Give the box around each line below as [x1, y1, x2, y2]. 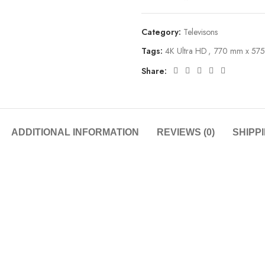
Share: [141, 65, 167, 77]
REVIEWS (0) [156, 127, 215, 138]
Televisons [183, 26, 218, 38]
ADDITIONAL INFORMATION [11, 127, 139, 138]
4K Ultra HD [165, 45, 207, 57]
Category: [141, 26, 181, 38]
